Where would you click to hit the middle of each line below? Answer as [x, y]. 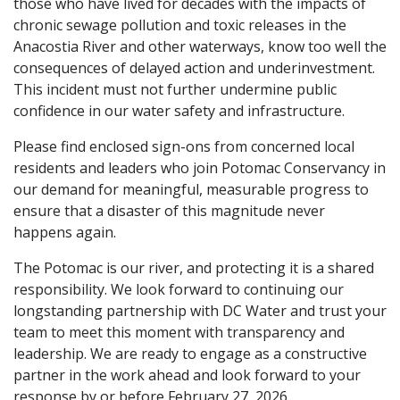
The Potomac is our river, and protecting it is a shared [194, 267]
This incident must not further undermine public [175, 89]
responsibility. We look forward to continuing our [179, 289]
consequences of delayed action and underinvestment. [194, 67]
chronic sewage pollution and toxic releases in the [180, 25]
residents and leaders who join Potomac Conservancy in [200, 167]
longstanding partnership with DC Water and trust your [200, 310]
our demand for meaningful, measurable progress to [191, 189]
